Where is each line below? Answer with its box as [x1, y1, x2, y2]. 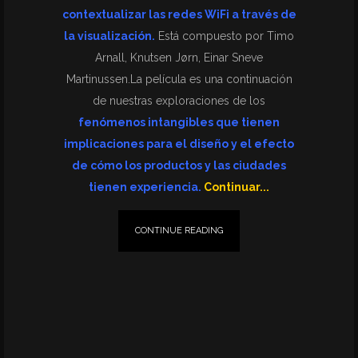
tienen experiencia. [89, 181, 201, 193]
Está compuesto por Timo [155, 30, 294, 42]
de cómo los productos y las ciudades [72, 159, 286, 172]
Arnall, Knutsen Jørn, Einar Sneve [95, 51, 263, 64]
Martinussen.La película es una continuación [66, 73, 292, 86]
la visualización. [64, 30, 155, 42]
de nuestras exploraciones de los [93, 94, 265, 107]
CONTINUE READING [135, 225, 223, 236]
